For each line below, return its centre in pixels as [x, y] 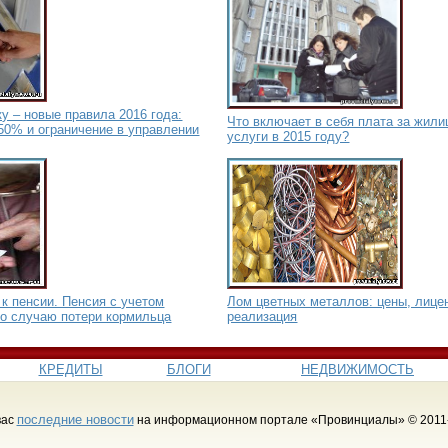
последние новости [75, 419]
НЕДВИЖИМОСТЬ [357, 369]
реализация [262, 316]
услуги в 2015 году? [288, 136]
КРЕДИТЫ [70, 369]
